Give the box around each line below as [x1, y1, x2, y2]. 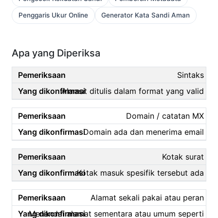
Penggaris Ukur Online [18, 11, 88, 19]
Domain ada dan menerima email [83, 127, 204, 137]
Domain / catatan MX [126, 110, 204, 121]
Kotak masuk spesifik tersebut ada [77, 167, 204, 178]
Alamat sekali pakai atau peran [91, 192, 204, 202]
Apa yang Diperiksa [12, 47, 100, 59]
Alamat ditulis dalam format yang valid [61, 86, 204, 96]
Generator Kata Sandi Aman [101, 11, 190, 19]
